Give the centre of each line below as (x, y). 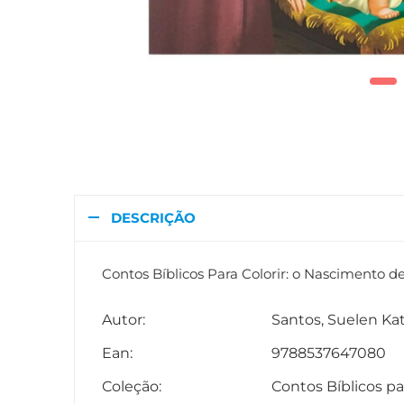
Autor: (124, 319)
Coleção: (132, 386)
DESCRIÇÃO (153, 218)
